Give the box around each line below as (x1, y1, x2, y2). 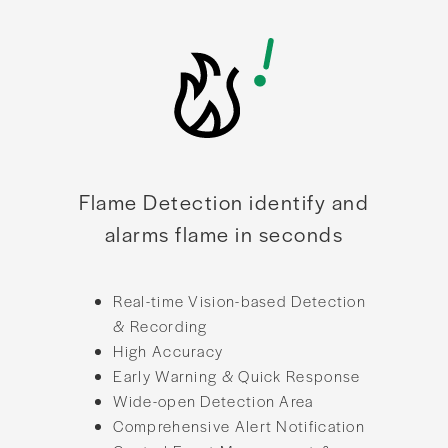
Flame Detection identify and (79, 186, 369, 216)
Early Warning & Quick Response (113, 364, 361, 386)
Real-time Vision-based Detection (113, 289, 367, 311)
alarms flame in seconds (104, 218, 344, 248)
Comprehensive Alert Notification (113, 414, 366, 436)
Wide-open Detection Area (113, 389, 314, 411)
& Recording (113, 314, 208, 336)
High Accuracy (113, 339, 224, 361)
